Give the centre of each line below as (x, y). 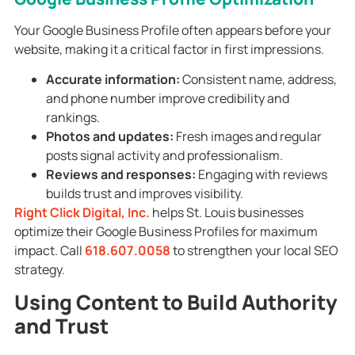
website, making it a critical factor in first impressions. (169, 50)
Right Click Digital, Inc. (82, 213)
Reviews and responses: (120, 175)
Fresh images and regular (247, 137)
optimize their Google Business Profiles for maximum (166, 232)
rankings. (73, 118)
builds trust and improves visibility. (144, 194)
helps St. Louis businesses (226, 213)
